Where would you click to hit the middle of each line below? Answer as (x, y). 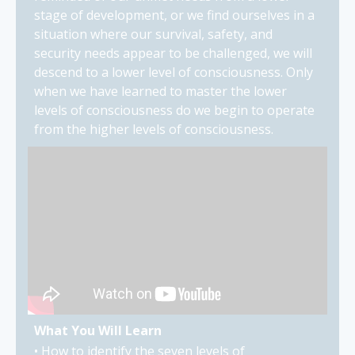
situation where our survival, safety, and (153, 34)
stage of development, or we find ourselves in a (174, 15)
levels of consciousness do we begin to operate (174, 111)
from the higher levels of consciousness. (154, 130)
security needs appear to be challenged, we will (173, 53)
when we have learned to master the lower (160, 92)
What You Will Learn (98, 330)
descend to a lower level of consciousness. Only (174, 73)
